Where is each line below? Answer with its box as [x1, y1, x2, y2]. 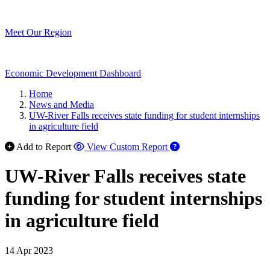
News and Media [29, 99, 94, 110]
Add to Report [16, 142, 71, 152]
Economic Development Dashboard [5, 68, 141, 78]
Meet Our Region [5, 27, 72, 37]
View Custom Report [87, 142, 168, 152]
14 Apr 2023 [5, 245, 53, 256]
